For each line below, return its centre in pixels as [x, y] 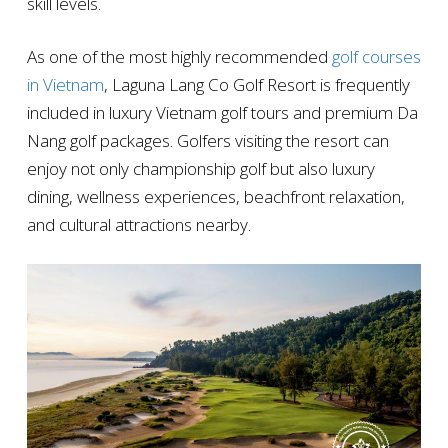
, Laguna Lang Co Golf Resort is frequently [256, 84]
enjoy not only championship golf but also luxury [200, 168]
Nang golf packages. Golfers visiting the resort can [207, 140]
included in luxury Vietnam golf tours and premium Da [222, 112]
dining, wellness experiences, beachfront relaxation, [215, 196]
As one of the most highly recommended [179, 56]
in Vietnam [65, 84]
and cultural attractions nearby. [138, 224]
